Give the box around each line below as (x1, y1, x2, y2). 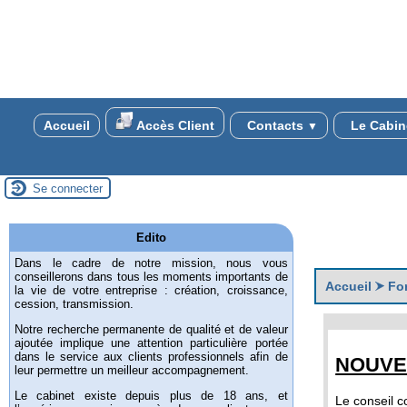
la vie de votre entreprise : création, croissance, (15, 283, 288, 297)
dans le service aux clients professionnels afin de (15, 350, 288, 364)
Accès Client (133, 118, 214, 133)
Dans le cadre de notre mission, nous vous (15, 256, 288, 270)
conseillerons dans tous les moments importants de (15, 270, 288, 283)
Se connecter (33, 181, 103, 195)
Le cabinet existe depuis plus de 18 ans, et (15, 389, 288, 403)
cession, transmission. (15, 297, 134, 311)
